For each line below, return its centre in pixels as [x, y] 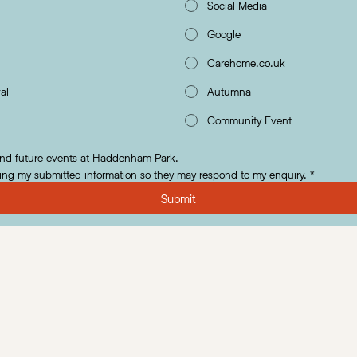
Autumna [229, 92]
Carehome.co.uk [246, 63]
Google [224, 34]
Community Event [249, 120]
